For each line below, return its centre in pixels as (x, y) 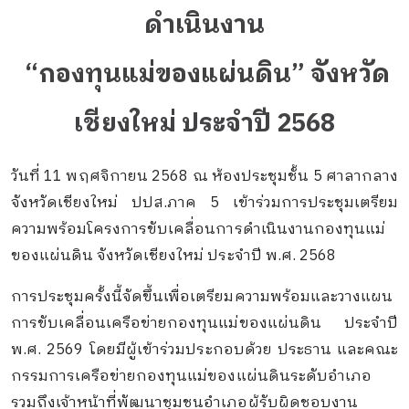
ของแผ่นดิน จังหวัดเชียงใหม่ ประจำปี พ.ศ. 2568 (173, 257)
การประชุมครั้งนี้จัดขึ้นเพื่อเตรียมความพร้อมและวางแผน (202, 297)
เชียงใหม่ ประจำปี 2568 (204, 124)
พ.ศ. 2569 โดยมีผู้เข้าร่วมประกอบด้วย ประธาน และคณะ (204, 350)
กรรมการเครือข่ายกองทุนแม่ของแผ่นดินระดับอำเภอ (191, 376)
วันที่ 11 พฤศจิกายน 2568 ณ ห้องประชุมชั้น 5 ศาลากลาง (204, 177)
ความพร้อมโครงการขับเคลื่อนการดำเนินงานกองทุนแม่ (198, 230)
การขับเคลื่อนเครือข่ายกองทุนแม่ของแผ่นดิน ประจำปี (204, 323)
